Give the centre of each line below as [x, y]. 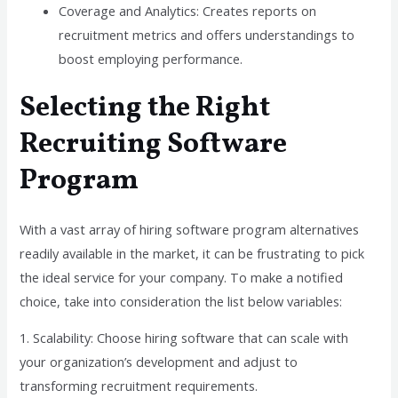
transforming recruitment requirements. [139, 386]
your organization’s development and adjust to [159, 362]
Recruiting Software [154, 144]
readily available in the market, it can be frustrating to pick [192, 253]
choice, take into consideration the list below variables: [181, 301]
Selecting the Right [145, 108]
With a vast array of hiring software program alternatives [190, 229]
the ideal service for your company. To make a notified [182, 277]
